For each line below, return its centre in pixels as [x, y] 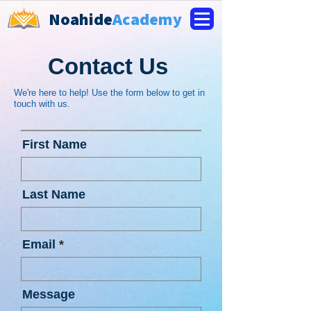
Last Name [54, 194]
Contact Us [108, 66]
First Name [54, 144]
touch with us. [42, 104]
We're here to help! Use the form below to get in [109, 93]
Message [49, 294]
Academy [147, 19]
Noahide [81, 19]
